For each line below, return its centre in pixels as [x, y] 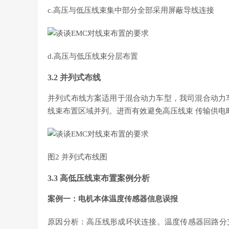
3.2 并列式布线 [74, 77]
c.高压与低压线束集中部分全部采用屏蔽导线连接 [131, 10]
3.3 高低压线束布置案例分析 [99, 178]
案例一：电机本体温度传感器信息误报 [113, 199]
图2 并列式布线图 [77, 157]
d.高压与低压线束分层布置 [93, 56]
